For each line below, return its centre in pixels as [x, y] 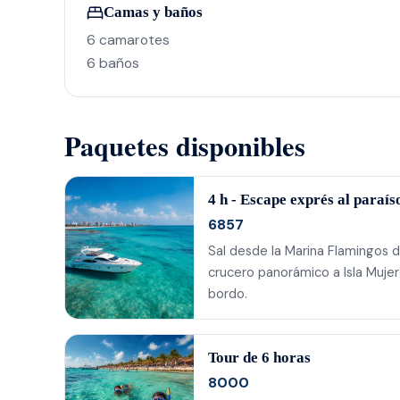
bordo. [228, 293]
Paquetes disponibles [185, 146]
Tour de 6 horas [259, 357]
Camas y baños [154, 12]
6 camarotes [128, 40]
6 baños [113, 63]
